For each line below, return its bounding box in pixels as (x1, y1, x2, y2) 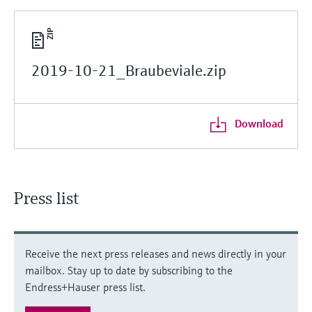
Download (234, 116, 283, 130)
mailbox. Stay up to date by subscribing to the (25, 263, 233, 277)
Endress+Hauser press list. (25, 279, 146, 294)
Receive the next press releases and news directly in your (25, 246, 286, 260)
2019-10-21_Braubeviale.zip (31, 61, 226, 80)
